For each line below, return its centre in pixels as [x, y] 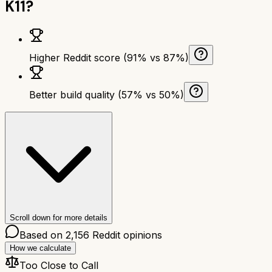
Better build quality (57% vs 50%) [107, 94]
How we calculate [40, 248]
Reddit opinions [126, 235]
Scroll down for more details [59, 217]
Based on [42, 235]
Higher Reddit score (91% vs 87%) [109, 57]
